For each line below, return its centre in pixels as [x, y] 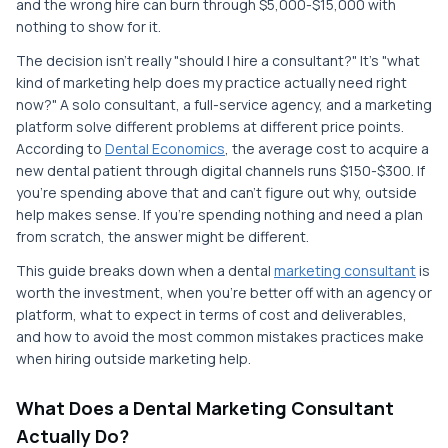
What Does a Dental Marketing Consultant [205, 408]
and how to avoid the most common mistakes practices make [220, 336]
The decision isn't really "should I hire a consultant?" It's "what [218, 60]
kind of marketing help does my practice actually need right [211, 82]
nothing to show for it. [88, 26]
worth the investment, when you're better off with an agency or [224, 292]
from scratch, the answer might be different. [162, 236]
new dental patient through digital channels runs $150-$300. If [220, 170]
